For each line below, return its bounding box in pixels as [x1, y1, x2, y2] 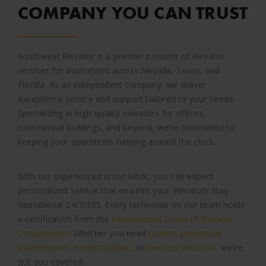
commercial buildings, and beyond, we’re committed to [18, 121, 235, 133]
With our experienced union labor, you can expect [18, 170, 214, 182]
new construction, [147, 241, 218, 253]
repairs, [148, 227, 178, 239]
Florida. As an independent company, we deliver [18, 78, 207, 90]
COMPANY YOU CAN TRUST [18, 1, 248, 24]
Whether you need [71, 227, 149, 239]
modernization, [74, 241, 134, 253]
